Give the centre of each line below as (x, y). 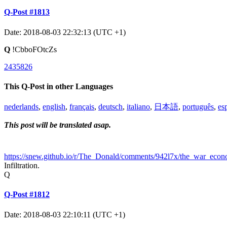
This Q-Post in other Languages (59, 86)
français (82, 107)
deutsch (110, 107)
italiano (138, 107)
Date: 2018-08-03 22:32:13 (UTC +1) (65, 32)
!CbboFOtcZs (33, 49)
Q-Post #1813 (27, 12)
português (198, 107)
